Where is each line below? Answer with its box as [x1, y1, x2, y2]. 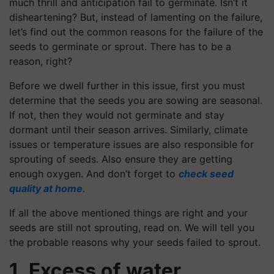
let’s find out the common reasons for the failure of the [9, 25, 263, 38]
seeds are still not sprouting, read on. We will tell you [9, 221, 254, 234]
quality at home [9, 182, 83, 194]
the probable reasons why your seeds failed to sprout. [9, 235, 261, 248]
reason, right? [9, 54, 72, 67]
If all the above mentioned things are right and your [9, 206, 248, 219]
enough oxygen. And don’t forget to [9, 167, 179, 180]
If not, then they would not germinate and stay [9, 108, 224, 121]
